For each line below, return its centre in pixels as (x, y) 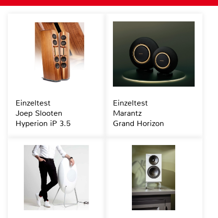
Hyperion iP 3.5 (43, 124)
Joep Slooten (39, 113)
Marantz (127, 113)
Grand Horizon (138, 124)
